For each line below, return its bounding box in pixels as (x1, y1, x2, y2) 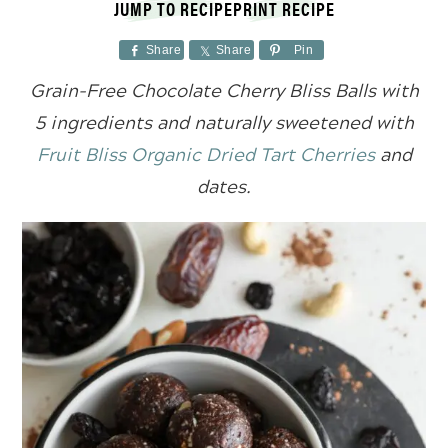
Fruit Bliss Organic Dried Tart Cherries (36, 140, 375, 168)
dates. (197, 172, 251, 200)
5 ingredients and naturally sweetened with (34, 108, 414, 136)
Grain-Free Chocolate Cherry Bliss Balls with (29, 76, 419, 104)
